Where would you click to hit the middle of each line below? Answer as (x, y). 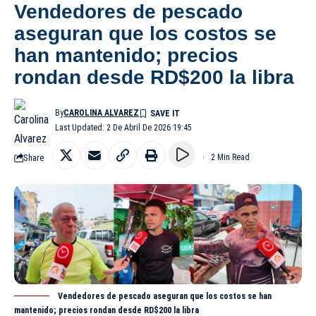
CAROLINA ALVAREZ (102, 113)
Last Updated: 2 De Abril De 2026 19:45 (124, 128)
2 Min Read (230, 158)
